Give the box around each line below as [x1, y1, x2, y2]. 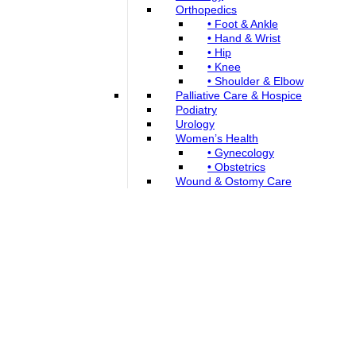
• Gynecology [207, 145, 274, 159]
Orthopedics [176, 2, 237, 16]
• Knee [207, 60, 241, 73]
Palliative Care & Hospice [176, 88, 302, 102]
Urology [176, 117, 215, 130]
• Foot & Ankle [207, 17, 278, 30]
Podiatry [176, 103, 217, 116]
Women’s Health [176, 131, 258, 145]
